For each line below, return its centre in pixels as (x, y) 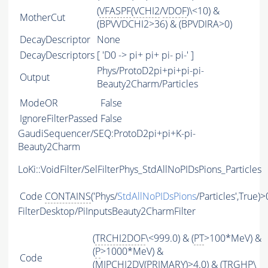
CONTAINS (68, 197)
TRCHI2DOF (120, 238)
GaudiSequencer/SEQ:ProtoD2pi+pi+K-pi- (107, 134)
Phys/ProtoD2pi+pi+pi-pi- (150, 71)
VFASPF (115, 11)
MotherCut (42, 18)
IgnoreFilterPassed (59, 119)
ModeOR (39, 103)
